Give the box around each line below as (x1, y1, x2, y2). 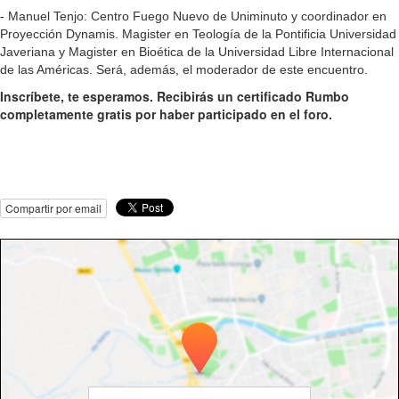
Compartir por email (5, 199, 102, 216)
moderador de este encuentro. (196, 61, 368, 77)
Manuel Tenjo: (8, 8, 91, 23)
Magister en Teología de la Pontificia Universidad (122, 26, 396, 41)
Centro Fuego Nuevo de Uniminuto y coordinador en (91, 8, 387, 23)
